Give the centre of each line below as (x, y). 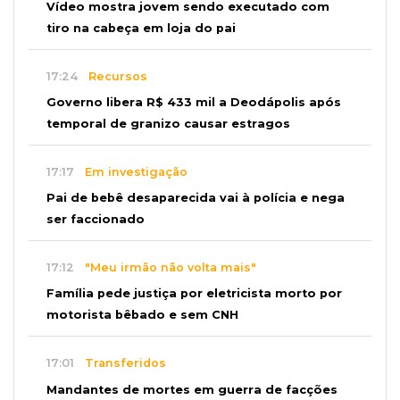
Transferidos (120, 363)
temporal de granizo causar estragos (168, 124)
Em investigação (131, 171)
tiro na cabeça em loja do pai (141, 28)
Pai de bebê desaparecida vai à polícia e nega (196, 198)
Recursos (112, 76)
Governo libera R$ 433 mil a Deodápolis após (194, 103)
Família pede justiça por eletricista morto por (194, 294)
